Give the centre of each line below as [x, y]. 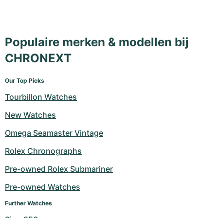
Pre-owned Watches [43, 187]
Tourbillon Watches [41, 97]
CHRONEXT [38, 58]
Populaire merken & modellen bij [97, 42]
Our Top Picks [25, 81]
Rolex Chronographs [43, 151]
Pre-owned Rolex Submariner [59, 169]
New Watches [30, 115]
